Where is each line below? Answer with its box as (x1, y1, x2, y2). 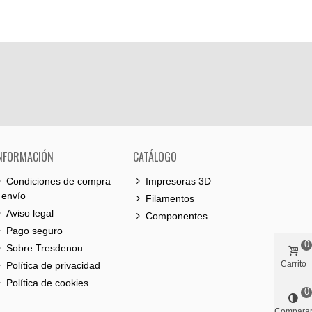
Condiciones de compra (6, 175, 111, 187)
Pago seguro (6, 225, 63, 236)
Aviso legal (6, 208, 54, 219)
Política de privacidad (6, 260, 100, 271)
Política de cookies (6, 277, 88, 288)
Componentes (146, 210, 208, 221)
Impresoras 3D (146, 175, 211, 187)
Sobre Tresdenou (6, 242, 83, 253)
